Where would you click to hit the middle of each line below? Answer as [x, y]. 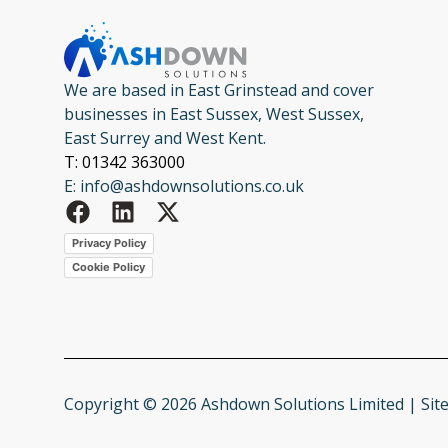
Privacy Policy [109, 243]
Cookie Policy [108, 267]
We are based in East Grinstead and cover [219, 89]
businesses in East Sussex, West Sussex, [214, 113]
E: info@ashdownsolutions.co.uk [184, 185]
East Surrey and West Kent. [165, 137]
